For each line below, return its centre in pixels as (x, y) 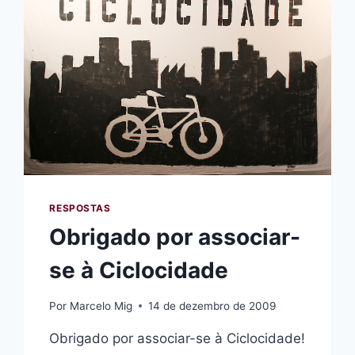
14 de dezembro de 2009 (212, 305)
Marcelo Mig (101, 305)
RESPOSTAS (80, 208)
